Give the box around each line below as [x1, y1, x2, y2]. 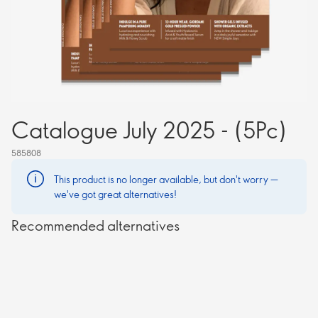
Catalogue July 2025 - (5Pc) [11, 114, 287, 144]
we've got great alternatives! [54, 187, 177, 201]
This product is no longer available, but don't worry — [54, 172, 278, 186]
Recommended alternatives [11, 216, 180, 234]
